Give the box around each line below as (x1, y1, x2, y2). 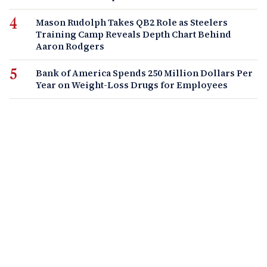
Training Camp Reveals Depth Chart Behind (36, 27, 231, 41)
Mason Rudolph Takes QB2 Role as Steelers (36, 15, 228, 29)
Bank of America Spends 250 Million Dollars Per (36, 66, 253, 79)
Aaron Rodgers (36, 39, 104, 52)
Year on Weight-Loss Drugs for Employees (36, 78, 228, 91)
